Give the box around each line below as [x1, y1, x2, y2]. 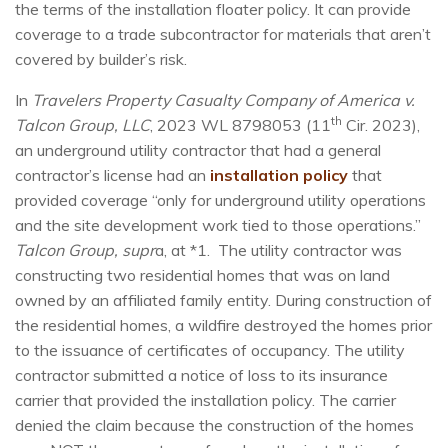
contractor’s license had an [15, 165, 210, 186]
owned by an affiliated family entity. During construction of [15, 290, 432, 311]
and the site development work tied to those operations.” [15, 215, 421, 236]
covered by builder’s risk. [15, 49, 187, 70]
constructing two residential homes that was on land [15, 265, 390, 286]
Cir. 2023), [342, 115, 420, 136]
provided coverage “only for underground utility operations [15, 190, 426, 211]
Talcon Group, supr [15, 240, 155, 261]
